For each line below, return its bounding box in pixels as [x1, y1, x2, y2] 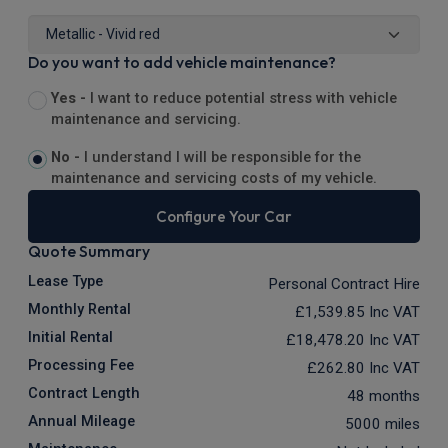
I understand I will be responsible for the [83, 149, 361, 167]
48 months [347, 387, 420, 406]
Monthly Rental [28, 301, 131, 319]
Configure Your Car [156, 207, 292, 227]
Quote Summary [28, 241, 150, 262]
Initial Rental [28, 329, 113, 347]
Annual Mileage [28, 413, 135, 431]
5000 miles [345, 415, 420, 434]
